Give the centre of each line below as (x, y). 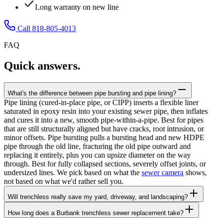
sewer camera (163, 173)
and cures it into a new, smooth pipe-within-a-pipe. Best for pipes (104, 120)
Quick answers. (42, 66)
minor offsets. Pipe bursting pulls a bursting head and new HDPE (104, 138)
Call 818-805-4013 (46, 29)
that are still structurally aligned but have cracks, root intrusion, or (104, 129)
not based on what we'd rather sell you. (64, 182)
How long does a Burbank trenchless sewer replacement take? (96, 213)
